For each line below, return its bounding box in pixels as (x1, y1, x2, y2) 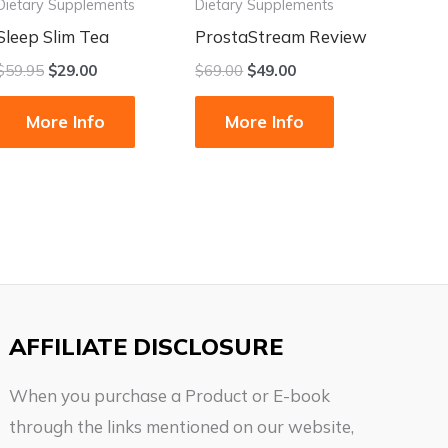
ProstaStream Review (195, 26, 368, 48)
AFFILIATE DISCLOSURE (9, 332, 284, 362)
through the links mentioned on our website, (9, 416, 355, 438)
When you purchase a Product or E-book (9, 385, 331, 407)
